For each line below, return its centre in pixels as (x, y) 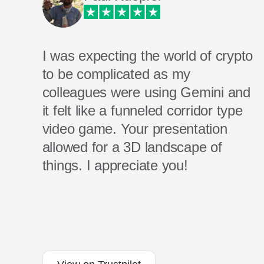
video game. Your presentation (135, 129)
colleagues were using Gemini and (146, 92)
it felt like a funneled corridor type (142, 110)
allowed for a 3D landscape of (132, 147)
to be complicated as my (116, 74)
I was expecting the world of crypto (148, 56)
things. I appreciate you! (115, 165)
